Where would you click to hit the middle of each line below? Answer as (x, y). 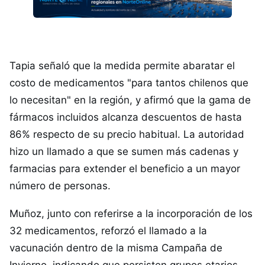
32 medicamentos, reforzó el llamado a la (108, 231)
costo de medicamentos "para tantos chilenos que (129, 83)
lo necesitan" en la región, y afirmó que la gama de (130, 100)
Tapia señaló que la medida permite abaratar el (122, 66)
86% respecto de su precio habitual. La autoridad (127, 134)
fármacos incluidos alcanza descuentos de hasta (126, 117)
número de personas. (60, 186)
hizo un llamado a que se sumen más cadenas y (124, 151)
